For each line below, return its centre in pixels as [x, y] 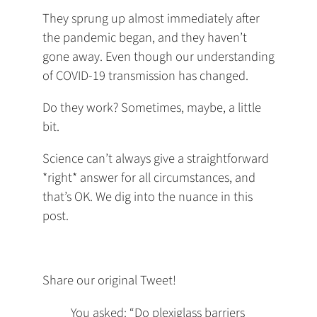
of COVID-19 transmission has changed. [145, 75]
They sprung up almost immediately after [151, 18]
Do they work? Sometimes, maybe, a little [152, 107]
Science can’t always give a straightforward [156, 159]
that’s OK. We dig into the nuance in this [148, 197]
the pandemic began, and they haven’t [145, 37]
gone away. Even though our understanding [158, 56]
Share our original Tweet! [109, 281]
